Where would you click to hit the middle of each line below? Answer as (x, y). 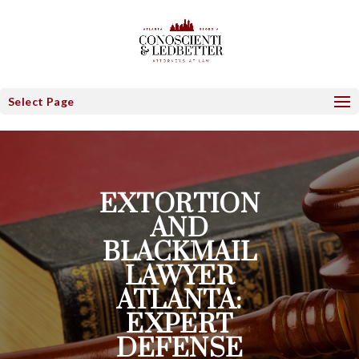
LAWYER (179, 277)
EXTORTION (179, 205)
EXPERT (179, 325)
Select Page (41, 101)
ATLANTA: (179, 301)
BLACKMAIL (179, 253)
